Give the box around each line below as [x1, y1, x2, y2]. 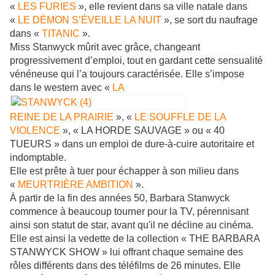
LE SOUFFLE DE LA [134, 112, 226, 123]
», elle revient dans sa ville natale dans [76, 1, 247, 12]
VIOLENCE [10, 125, 60, 136]
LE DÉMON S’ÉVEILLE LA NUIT [18, 15, 161, 26]
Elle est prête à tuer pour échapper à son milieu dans [10, 166, 239, 177]
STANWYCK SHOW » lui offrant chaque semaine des [10, 247, 243, 258]
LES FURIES [18, 1, 76, 12]
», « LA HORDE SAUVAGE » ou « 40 [60, 125, 225, 136]
